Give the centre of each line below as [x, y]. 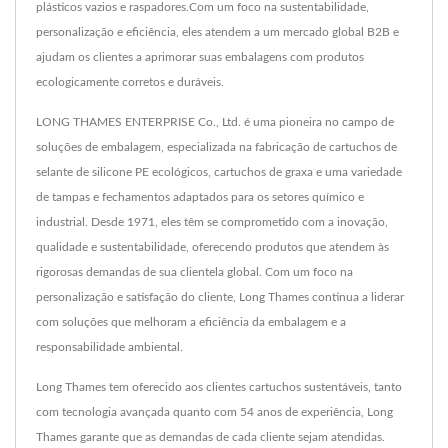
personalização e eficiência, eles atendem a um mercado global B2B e [217, 31]
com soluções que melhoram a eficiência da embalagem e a [191, 321]
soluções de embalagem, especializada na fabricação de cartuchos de [216, 146]
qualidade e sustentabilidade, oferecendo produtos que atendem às [212, 246]
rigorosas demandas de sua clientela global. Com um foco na [194, 271]
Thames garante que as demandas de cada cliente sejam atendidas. [210, 436]
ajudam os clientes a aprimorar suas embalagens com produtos [200, 56]
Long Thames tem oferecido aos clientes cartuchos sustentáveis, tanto [219, 386]
